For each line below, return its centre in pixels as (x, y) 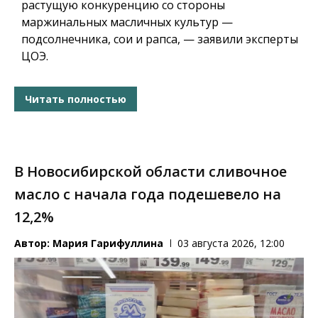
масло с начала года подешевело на (148, 194)
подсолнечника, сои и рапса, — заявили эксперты (160, 39)
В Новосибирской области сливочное (150, 172)
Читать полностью (76, 99)
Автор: (33, 243)
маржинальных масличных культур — (127, 22)
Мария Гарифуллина (108, 243)
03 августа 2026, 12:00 (231, 243)
